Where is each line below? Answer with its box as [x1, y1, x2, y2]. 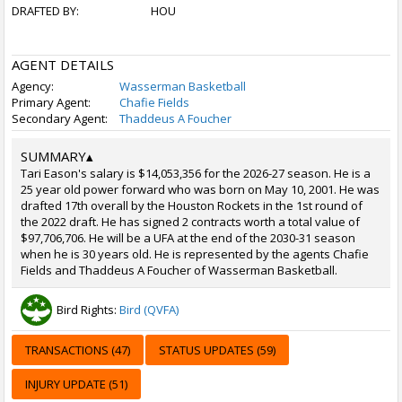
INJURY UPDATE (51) [25, 376, 127, 392]
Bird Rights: [57, 301, 119, 318]
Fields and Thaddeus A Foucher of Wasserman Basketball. [21, 262, 337, 278]
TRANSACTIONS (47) [25, 342, 130, 358]
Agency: [12, 78, 54, 94]
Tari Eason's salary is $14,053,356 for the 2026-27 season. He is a [21, 165, 371, 181]
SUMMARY [21, 147, 86, 165]
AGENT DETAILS [12, 56, 114, 74]
